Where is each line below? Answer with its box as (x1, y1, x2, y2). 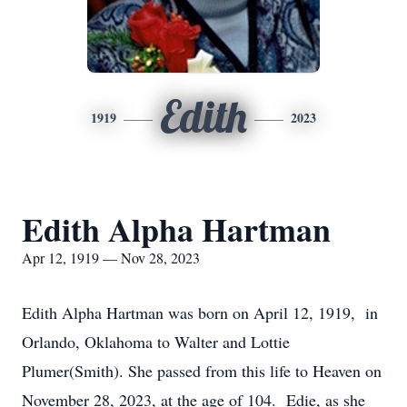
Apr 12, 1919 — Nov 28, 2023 (22, 248, 200, 267)
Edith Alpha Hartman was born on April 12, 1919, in (22, 302, 378, 323)
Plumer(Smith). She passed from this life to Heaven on (22, 360, 382, 382)
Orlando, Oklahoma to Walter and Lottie (22, 331, 290, 352)
